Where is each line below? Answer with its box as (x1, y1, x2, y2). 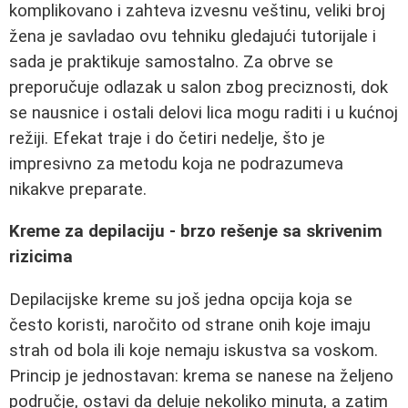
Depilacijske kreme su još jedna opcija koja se (9, 289, 352, 310)
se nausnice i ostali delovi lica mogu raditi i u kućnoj (9, 102, 398, 123)
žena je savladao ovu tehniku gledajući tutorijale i (9, 25, 376, 46)
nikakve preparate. (9, 178, 147, 199)
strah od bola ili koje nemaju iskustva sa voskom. (9, 340, 378, 361)
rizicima (9, 247, 73, 268)
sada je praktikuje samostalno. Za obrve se (9, 51, 333, 72)
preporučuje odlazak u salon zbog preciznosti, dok (9, 76, 388, 97)
